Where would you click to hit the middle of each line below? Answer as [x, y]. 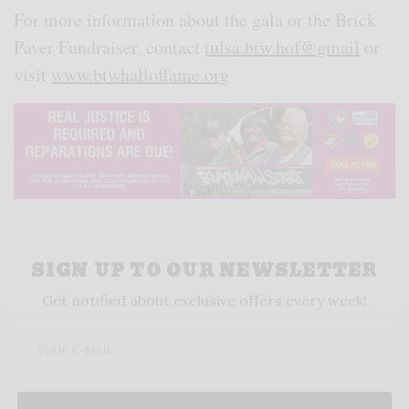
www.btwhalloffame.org [141, 75]
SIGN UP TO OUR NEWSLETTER [204, 270]
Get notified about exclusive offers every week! [204, 300]
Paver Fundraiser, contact [110, 47]
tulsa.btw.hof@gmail [283, 47]
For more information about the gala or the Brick [195, 20]
